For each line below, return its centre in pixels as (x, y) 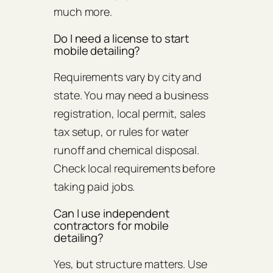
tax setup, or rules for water (122, 132)
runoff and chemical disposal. (127, 150)
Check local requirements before (134, 168)
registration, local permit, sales (129, 114)
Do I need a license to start (122, 38)
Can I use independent (112, 213)
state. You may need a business (131, 95)
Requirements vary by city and (128, 77)
